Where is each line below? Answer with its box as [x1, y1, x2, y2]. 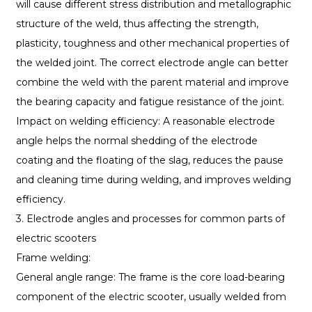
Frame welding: [15, 251, 91, 265]
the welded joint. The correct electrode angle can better [15, 56, 288, 70]
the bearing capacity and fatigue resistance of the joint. [15, 95, 284, 109]
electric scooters [15, 232, 96, 245]
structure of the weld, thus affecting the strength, [15, 17, 258, 31]
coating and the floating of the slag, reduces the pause [15, 154, 283, 167]
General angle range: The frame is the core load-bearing [15, 271, 285, 284]
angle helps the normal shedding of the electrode [15, 134, 258, 148]
